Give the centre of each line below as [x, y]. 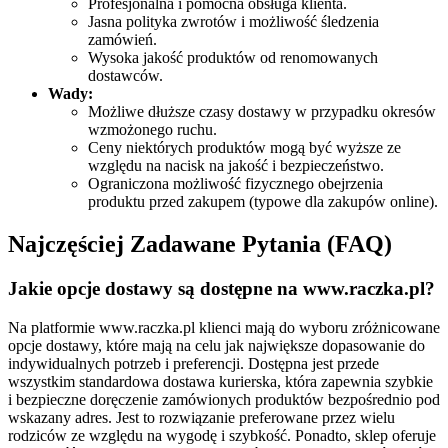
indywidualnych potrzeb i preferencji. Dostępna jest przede [193, 363]
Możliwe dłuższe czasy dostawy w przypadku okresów [262, 112]
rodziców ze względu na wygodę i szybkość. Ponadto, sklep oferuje [222, 435]
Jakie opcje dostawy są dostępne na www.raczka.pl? [221, 289]
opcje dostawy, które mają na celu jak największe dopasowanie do [216, 345]
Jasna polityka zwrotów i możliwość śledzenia [233, 22]
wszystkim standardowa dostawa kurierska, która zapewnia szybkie [220, 381]
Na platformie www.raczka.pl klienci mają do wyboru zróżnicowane [224, 327]
